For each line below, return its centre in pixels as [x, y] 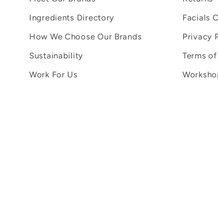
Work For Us [54, 74]
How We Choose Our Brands [86, 36]
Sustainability [56, 55]
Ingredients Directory [72, 17]
